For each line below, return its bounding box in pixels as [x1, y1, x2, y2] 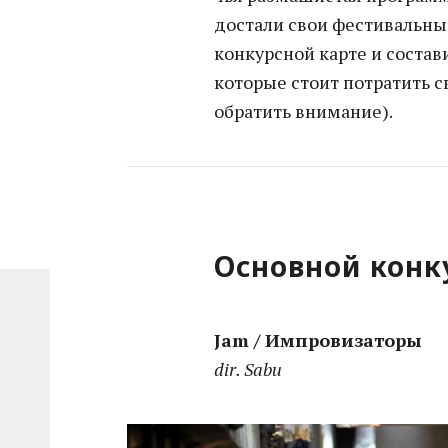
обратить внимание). [214, 99, 394, 124]
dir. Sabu [214, 357, 283, 382]
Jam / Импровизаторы [214, 328, 423, 353]
